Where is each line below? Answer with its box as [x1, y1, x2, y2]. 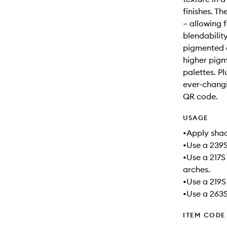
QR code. [183, 91, 218, 101]
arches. [183, 164, 210, 174]
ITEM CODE [183, 211, 225, 219]
